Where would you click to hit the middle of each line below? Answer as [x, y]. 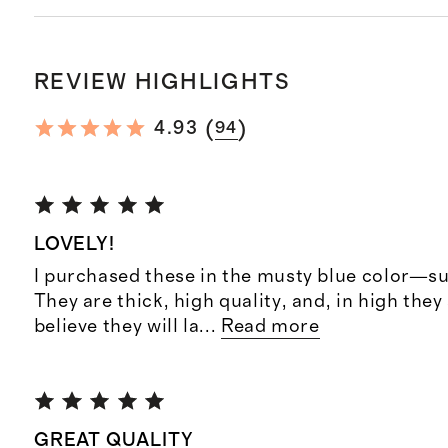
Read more [270, 326]
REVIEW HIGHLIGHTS [162, 81]
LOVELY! [74, 245]
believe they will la [116, 326]
